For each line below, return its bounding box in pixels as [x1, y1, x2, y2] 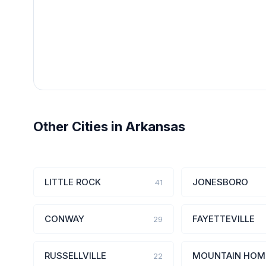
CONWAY [45, 213, 84, 224]
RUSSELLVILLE [45, 250, 106, 261]
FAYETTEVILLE [192, 213, 255, 224]
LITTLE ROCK [45, 176, 101, 188]
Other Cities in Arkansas [33, 119, 185, 134]
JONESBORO [192, 176, 248, 188]
